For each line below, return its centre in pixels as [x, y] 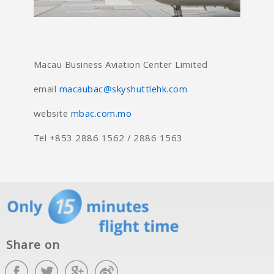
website [52, 115]
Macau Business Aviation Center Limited [120, 66]
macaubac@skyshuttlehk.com [123, 91]
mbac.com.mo [101, 115]
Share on [33, 247]
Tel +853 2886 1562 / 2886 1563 [108, 140]
